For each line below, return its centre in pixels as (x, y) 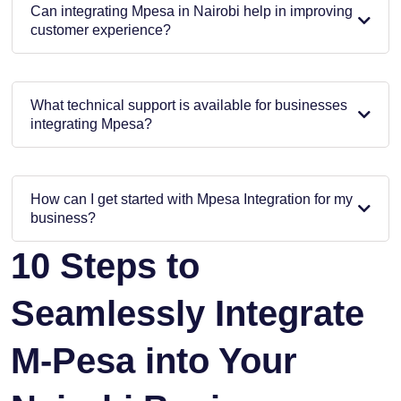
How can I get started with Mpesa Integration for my (192, 199)
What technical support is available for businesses (189, 105)
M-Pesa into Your (154, 360)
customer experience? (101, 30)
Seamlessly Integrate (188, 313)
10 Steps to (105, 265)
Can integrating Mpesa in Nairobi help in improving (192, 11)
